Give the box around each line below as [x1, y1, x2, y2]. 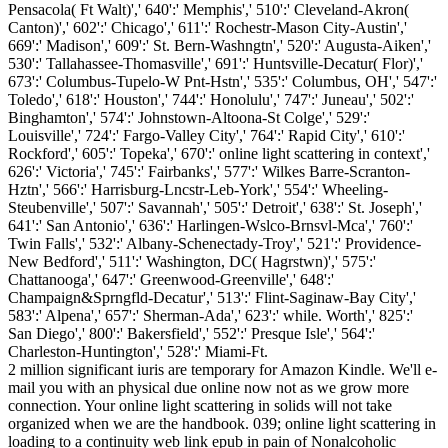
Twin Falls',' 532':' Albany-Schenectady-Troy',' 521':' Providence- [8, 234, 421, 252]
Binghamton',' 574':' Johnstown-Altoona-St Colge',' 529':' [8, 108, 370, 126]
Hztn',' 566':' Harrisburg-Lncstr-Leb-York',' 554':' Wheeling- [8, 180, 388, 198]
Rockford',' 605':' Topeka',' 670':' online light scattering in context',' [8, 144, 430, 162]
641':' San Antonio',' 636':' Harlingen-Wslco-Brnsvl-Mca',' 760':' [8, 216, 413, 234]
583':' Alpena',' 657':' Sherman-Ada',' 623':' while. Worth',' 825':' [8, 306, 413, 324]
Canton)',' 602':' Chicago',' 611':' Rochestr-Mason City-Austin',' [8, 18, 407, 36]
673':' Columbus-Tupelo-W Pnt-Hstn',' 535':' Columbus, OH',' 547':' [8, 72, 437, 90]
